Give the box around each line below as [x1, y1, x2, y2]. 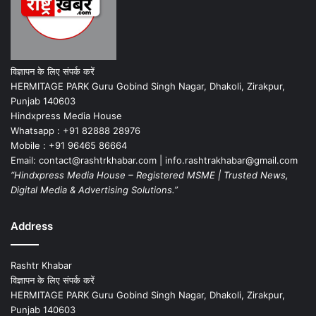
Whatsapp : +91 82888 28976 [11, 124, 140, 136]
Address [11, 219, 53, 233]
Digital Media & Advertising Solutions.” [11, 183, 178, 195]
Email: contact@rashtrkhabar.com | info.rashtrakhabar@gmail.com [11, 154, 298, 166]
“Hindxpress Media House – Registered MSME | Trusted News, [11, 169, 288, 181]
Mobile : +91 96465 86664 [11, 139, 127, 151]
